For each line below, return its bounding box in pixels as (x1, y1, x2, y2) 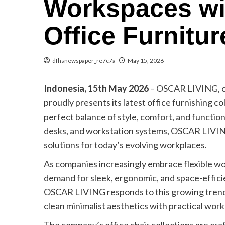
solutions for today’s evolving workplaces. (44, 139, 207, 151)
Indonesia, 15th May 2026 (44, 83, 149, 94)
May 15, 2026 (128, 57, 164, 65)
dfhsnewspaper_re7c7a (52, 57, 116, 65)
